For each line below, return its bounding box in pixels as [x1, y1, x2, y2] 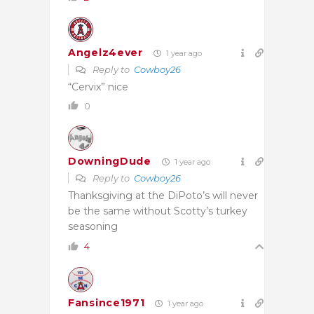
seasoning [68, 219, 118, 233]
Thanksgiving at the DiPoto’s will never [68, 189, 258, 202]
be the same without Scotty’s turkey [68, 204, 247, 217]
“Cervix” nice [68, 80, 128, 93]
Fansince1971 [68, 296, 145, 310]
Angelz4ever [68, 46, 143, 60]
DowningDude [68, 155, 151, 168]
